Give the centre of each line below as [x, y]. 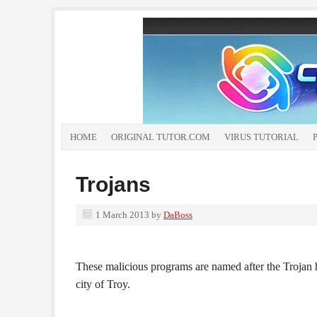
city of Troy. [103, 284]
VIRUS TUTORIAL [261, 137]
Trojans [113, 184]
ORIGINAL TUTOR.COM [161, 137]
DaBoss [178, 215]
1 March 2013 [122, 215]
